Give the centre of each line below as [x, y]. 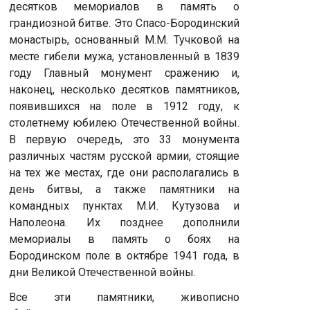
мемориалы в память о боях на [124, 239]
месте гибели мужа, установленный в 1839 [124, 57]
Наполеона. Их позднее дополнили [124, 223]
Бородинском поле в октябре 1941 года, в [124, 256]
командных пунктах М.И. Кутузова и [124, 206]
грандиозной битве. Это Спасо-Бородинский [124, 24]
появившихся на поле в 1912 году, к [124, 107]
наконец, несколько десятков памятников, [124, 90]
